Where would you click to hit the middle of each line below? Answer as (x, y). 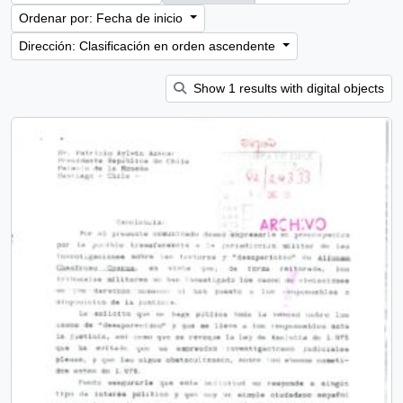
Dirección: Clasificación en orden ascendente (149, 46)
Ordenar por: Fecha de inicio (103, 18)
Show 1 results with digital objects (287, 88)
